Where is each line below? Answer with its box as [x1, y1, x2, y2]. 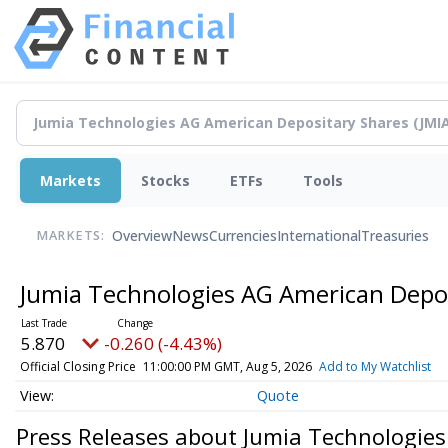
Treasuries [361, 226, 429, 246]
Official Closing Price [19, 357, 136, 375]
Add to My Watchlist [318, 357, 431, 375]
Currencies [209, 226, 277, 246]
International [277, 226, 361, 246]
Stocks [141, 170, 190, 190]
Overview [112, 226, 172, 246]
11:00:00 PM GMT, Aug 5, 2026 [142, 357, 312, 375]
